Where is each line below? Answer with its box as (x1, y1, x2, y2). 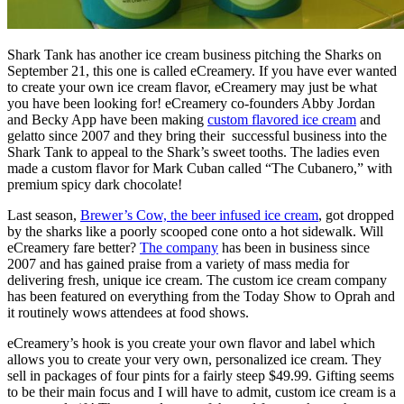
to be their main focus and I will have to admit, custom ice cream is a (7, 383, 396, 399)
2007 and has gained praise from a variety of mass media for (7, 255, 349, 271)
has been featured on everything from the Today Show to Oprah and (7, 288, 395, 304)
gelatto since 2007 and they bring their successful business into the (7, 127, 387, 143)
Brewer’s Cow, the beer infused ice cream (80, 207, 318, 223)
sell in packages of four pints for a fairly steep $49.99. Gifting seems (7, 367, 394, 383)
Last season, (7, 207, 80, 223)
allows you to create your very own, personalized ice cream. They (7, 351, 381, 367)
